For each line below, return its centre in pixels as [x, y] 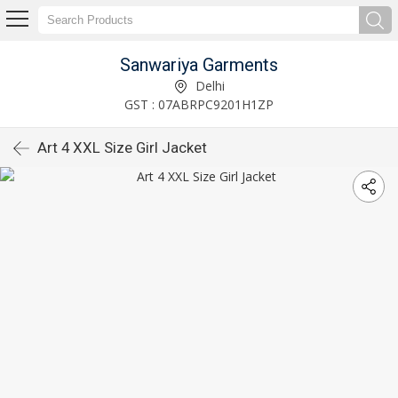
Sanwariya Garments [199, 64]
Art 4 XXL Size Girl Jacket [122, 147]
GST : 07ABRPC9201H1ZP [199, 104]
